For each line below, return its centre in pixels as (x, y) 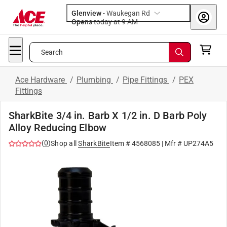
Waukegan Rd (128, 13)
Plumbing (95, 80)
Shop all (64, 143)
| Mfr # (172, 143)
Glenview (86, 13)
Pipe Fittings (146, 80)
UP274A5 (198, 143)
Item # (121, 143)
